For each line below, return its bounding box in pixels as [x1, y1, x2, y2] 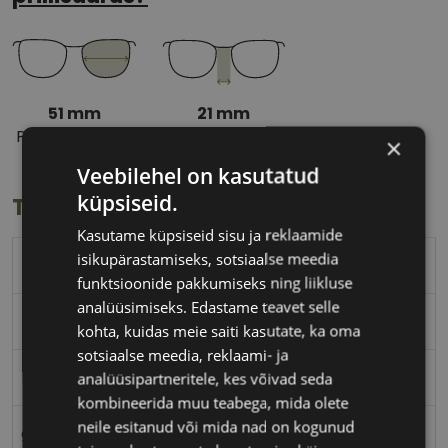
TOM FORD [21, 254, 106, 278]
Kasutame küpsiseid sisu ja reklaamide [77, 224, 343, 244]
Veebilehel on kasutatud [77, 161, 320, 189]
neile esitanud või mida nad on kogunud [77, 416, 355, 436]
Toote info [12, 192, 125, 224]
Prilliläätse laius [15, 125, 134, 149]
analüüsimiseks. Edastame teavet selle [77, 296, 340, 316]
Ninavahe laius [168, 125, 280, 149]
